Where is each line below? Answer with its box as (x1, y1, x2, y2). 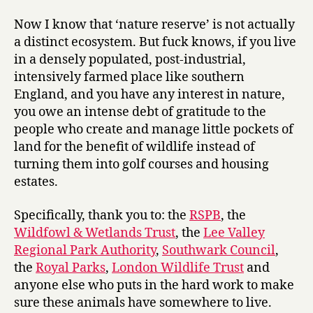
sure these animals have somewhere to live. (14, 294, 272, 311)
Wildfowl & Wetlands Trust (14, 224, 175, 241)
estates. (14, 174, 58, 191)
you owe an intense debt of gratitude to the (14, 104, 266, 121)
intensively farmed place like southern (14, 69, 245, 86)
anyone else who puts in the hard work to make (14, 277, 294, 293)
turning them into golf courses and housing (14, 156, 269, 173)
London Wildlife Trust (112, 259, 244, 276)
